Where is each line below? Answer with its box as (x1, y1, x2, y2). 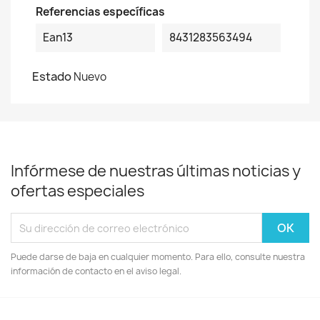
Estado (32, 69, 71, 84)
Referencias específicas (36, 4, 165, 19)
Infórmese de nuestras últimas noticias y (11, 161, 301, 181)
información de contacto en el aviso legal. (11, 265, 181, 277)
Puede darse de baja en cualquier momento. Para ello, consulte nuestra (11, 251, 305, 263)
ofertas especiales (11, 181, 144, 201)
